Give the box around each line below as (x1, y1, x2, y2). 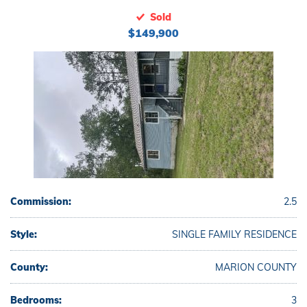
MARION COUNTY (215, 261, 297, 273)
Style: (10, 228, 37, 241)
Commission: (10, 195, 71, 208)
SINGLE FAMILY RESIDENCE (172, 228, 297, 241)
